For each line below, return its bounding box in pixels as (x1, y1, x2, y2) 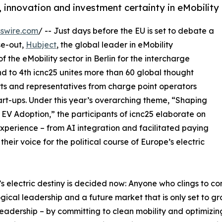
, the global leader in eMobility (56, 40, 173, 50)
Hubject (26, 40, 56, 50)
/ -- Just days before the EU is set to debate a (38, 26, 214, 36)
